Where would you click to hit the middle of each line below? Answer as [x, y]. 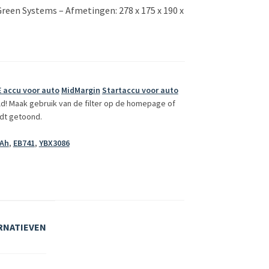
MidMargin [80, 90]
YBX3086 [54, 143]
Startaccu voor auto [140, 90]
